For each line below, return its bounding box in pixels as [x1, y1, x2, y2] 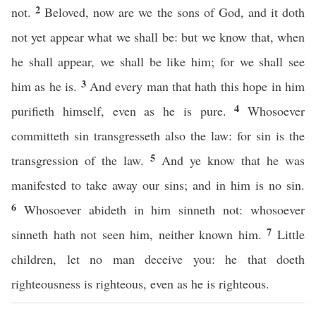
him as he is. [11, 78, 81, 95]
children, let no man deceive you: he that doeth [11, 250, 305, 267]
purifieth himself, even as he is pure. [11, 102, 235, 119]
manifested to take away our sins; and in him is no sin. [11, 176, 305, 193]
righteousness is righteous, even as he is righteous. [11, 275, 269, 292]
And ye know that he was [162, 152, 305, 169]
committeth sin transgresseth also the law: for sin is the [11, 127, 305, 144]
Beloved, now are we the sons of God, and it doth [44, 4, 305, 20]
